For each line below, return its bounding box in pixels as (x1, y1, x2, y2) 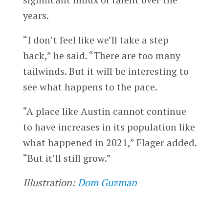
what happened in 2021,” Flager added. (22, 136, 197, 150)
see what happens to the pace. (22, 80, 157, 94)
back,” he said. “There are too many (22, 49, 180, 63)
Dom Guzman (77, 176, 137, 190)
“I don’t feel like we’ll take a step (22, 33, 169, 47)
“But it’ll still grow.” (22, 152, 111, 165)
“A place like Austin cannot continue (22, 105, 186, 118)
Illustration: (22, 176, 78, 190)
